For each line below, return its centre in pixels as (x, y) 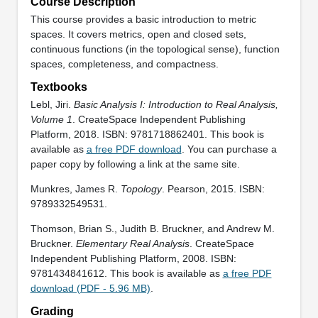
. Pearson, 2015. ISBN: (213, 188)
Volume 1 (51, 119)
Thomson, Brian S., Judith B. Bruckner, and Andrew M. (152, 228)
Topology (141, 188)
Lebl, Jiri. (52, 104)
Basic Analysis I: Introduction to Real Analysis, (176, 104)
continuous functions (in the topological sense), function (155, 49)
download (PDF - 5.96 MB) (90, 288)
